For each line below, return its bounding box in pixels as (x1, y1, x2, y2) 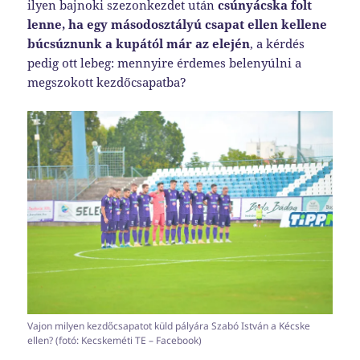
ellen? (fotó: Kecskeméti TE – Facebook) (27, 333, 202, 347)
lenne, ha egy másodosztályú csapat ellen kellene (27, 15, 328, 32)
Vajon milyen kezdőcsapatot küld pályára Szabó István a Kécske (27, 318, 311, 333)
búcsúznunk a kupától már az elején (27, 35, 251, 51)
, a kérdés (250, 35, 305, 51)
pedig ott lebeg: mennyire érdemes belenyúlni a (27, 54, 302, 71)
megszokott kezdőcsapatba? (27, 73, 187, 90)
